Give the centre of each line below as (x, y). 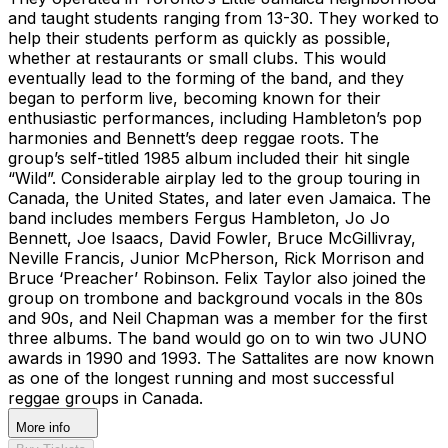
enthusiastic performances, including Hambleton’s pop (215, 117)
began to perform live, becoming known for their (194, 97)
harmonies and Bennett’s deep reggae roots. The (193, 137)
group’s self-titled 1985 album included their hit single (209, 157)
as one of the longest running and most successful (201, 377)
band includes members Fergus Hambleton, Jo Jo (199, 217)
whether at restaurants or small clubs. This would (197, 57)
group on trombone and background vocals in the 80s (215, 297)
